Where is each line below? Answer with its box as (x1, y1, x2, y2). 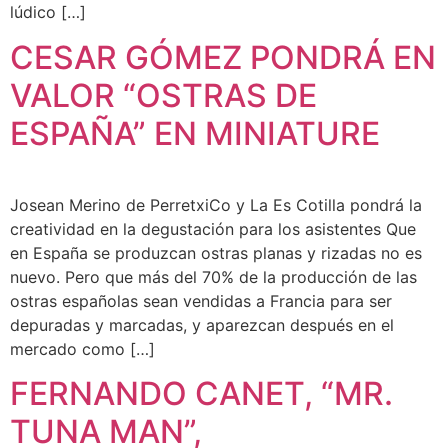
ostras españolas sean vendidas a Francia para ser (10, 290, 392, 311)
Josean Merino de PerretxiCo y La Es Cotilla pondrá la (10, 194, 422, 215)
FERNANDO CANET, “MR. (10, 373, 393, 413)
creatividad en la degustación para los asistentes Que (10, 218, 416, 239)
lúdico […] (10, 2, 86, 23)
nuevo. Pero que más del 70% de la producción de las (10, 266, 417, 287)
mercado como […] (10, 338, 155, 359)
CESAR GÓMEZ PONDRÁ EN (10, 37, 436, 77)
